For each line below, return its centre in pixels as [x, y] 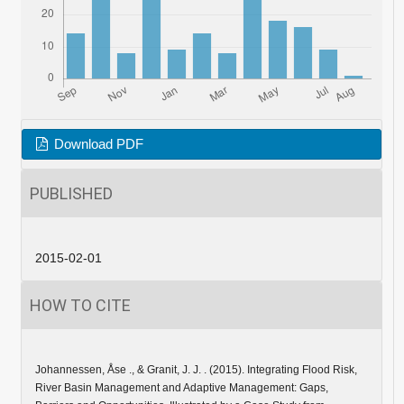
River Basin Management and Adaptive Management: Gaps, [181, 388]
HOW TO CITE [80, 306]
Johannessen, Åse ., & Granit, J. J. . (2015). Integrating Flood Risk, [196, 370]
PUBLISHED [71, 194]
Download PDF [97, 145]
